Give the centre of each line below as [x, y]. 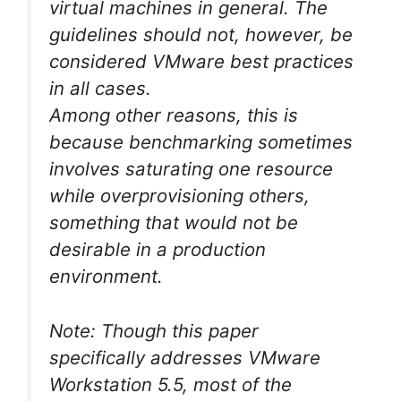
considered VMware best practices [201, 61]
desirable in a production [158, 249]
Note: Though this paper [154, 330]
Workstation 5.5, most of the [171, 384]
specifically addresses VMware [185, 357]
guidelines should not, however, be [201, 34]
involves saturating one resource [191, 168]
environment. [106, 276]
